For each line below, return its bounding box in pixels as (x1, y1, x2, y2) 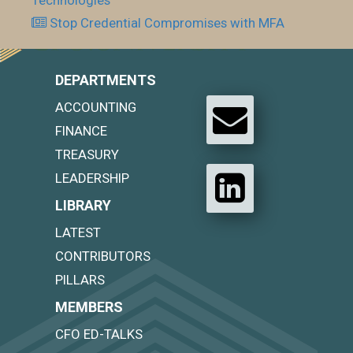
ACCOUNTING (55, 99, 136, 115)
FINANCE (55, 123, 107, 139)
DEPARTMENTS (55, 72, 156, 88)
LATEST (55, 225, 101, 240)
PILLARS (55, 272, 105, 288)
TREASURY (55, 147, 119, 162)
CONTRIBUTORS (55, 248, 150, 264)
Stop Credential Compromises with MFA (50, 15, 285, 31)
